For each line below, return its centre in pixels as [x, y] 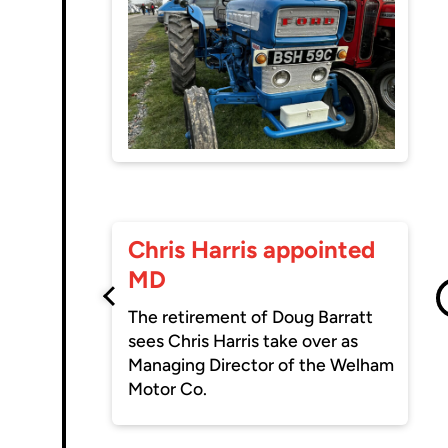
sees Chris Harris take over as [243, 341]
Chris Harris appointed [252, 250]
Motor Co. [168, 389]
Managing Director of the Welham [261, 365]
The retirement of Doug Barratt [251, 317]
